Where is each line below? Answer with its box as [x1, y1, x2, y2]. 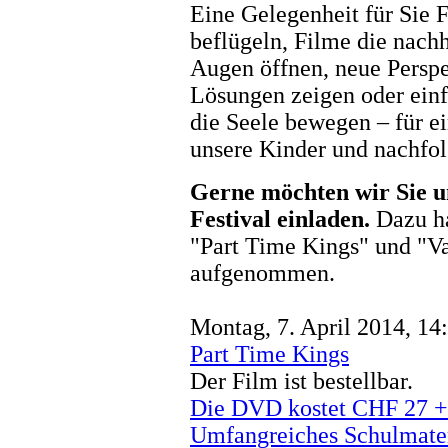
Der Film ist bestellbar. [190, 367, 413, 394]
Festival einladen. [190, 205, 370, 232]
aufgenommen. [190, 259, 335, 286]
